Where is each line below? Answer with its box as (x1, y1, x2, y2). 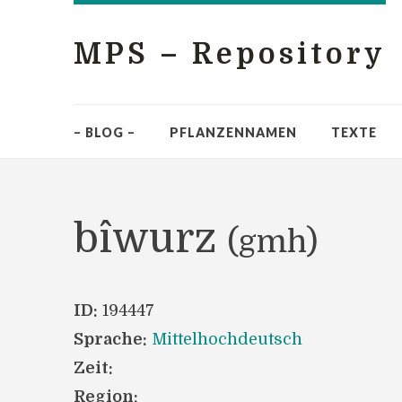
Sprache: (74, 330, 147, 348)
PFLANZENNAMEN (170, 125, 297, 140)
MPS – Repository (74, 38, 386, 71)
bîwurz (74, 215, 227, 262)
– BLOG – (74, 125, 135, 140)
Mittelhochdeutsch (152, 330, 302, 348)
